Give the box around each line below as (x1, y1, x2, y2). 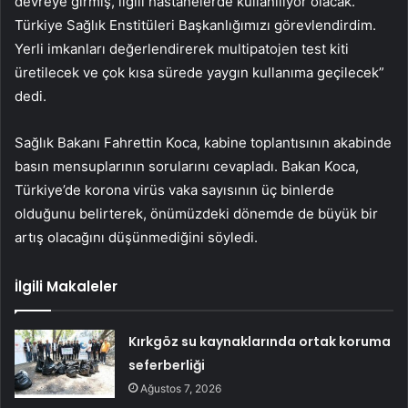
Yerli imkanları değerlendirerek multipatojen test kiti (15, 39, 349, 57)
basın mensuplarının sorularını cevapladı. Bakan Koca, (15, 157, 359, 175)
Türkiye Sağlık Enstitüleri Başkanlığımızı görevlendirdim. (15, 15, 376, 34)
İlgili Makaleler (15, 276, 117, 296)
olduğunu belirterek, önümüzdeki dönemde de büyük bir (15, 204, 378, 222)
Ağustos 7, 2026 (140, 381, 222, 395)
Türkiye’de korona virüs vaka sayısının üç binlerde (15, 180, 334, 199)
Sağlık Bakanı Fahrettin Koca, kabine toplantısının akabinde (15, 133, 392, 151)
